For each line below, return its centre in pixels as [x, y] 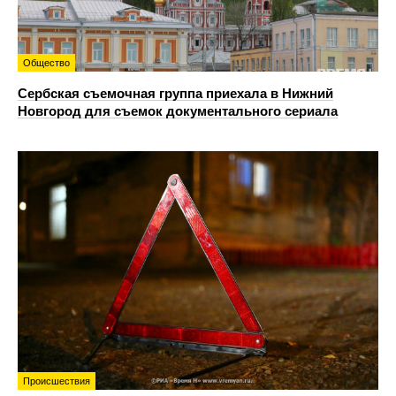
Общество [46, 63]
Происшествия [57, 381]
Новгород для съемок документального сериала [178, 111]
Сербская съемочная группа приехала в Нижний [175, 94]
